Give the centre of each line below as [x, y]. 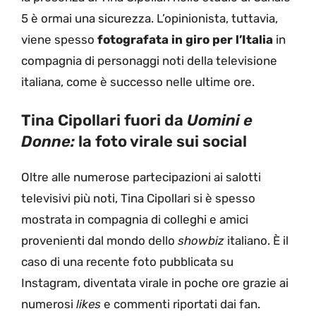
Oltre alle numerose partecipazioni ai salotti [141, 177]
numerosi [49, 304]
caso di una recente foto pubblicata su [127, 262]
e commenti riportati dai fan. [181, 304]
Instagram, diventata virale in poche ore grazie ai [155, 283]
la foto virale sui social [163, 142]
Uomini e [220, 121]
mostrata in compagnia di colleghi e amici [135, 220]
